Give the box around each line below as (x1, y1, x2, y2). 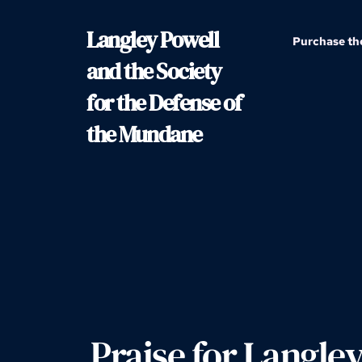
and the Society (86, 56, 221, 86)
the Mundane (86, 119, 202, 149)
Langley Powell (86, 24, 218, 55)
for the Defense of (86, 87, 241, 118)
